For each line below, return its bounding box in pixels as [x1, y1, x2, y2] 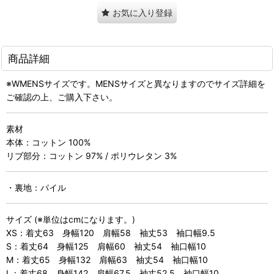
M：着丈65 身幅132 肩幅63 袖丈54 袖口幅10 [6, 254, 208, 265]
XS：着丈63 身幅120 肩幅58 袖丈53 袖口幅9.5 [6, 227, 215, 238]
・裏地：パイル [6, 182, 66, 193]
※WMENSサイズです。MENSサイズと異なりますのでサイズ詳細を [6, 78, 265, 89]
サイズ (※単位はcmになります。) [6, 213, 135, 224]
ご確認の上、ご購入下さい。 [6, 91, 117, 102]
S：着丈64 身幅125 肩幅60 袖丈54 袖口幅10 [6, 240, 206, 251]
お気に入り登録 [113, 7, 172, 18]
